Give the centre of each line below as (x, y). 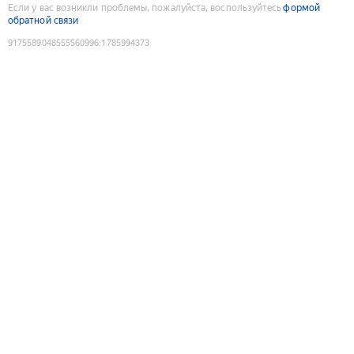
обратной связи (43, 20)
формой (301, 8)
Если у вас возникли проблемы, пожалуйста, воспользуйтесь (145, 8)
